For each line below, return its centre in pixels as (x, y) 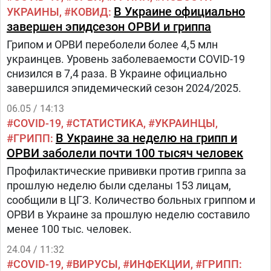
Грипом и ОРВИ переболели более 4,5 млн (112, 44)
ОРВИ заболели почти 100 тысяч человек (125, 153)
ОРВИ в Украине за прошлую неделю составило (128, 214)
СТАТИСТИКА (108, 123)
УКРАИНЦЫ (185, 123)
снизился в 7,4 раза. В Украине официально (117, 73)
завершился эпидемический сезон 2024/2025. (124, 88)
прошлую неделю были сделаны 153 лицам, (119, 185)
